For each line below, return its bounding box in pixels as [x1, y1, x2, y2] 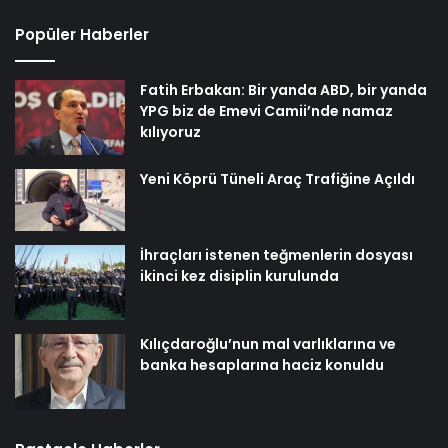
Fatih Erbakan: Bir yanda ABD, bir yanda [140, 80, 427, 100]
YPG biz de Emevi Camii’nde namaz [140, 101, 393, 121]
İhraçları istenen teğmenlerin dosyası [140, 244, 413, 265]
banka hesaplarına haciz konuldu [140, 354, 384, 375]
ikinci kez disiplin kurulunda [140, 265, 339, 286]
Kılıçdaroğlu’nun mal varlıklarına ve [140, 333, 396, 354]
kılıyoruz [140, 122, 201, 142]
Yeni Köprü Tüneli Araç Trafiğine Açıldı [140, 169, 415, 189]
